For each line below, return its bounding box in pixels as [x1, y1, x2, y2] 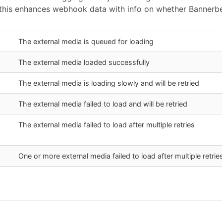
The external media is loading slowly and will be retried [18, 79, 199, 88]
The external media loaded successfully [18, 58, 150, 67]
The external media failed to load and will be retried [18, 100, 187, 109]
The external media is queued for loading [18, 37, 154, 46]
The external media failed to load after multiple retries [18, 120, 195, 129]
